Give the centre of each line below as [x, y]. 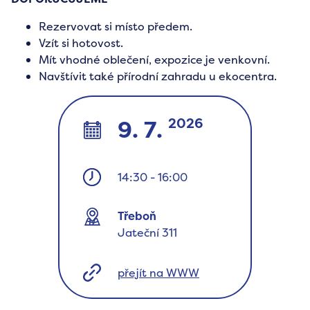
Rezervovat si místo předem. [116, 26]
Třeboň [137, 216]
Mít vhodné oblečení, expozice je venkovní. [154, 60]
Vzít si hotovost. [81, 43]
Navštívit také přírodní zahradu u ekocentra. [158, 76]
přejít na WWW [158, 273]
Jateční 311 [147, 232]
